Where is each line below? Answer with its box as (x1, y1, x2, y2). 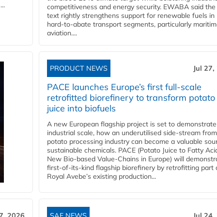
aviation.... (47, 29, 77, 38)
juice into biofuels (47, 103, 116, 114)
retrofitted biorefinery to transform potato (47, 92, 215, 104)
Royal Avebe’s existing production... (47, 172, 156, 181)
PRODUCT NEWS (50, 64, 108, 73)
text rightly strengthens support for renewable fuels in (47, 11, 215, 20)
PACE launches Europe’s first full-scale (47, 81, 201, 93)
